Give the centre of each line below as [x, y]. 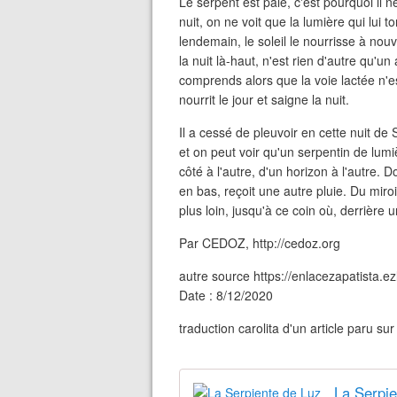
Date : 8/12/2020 [226, 295]
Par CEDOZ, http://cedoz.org [260, 243]
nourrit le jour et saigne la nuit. [264, 99]
